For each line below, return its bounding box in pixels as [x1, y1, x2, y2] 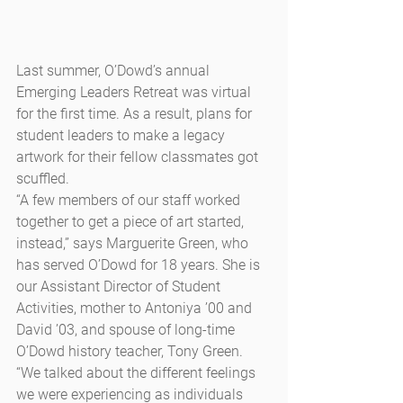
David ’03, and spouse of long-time [16, 321, 238, 339]
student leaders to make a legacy [16, 127, 228, 145]
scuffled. [16, 170, 69, 188]
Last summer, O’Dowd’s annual [16, 62, 213, 80]
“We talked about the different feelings [16, 364, 259, 382]
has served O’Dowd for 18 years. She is [16, 256, 264, 274]
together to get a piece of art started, [16, 213, 247, 231]
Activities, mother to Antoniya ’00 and [16, 300, 255, 318]
